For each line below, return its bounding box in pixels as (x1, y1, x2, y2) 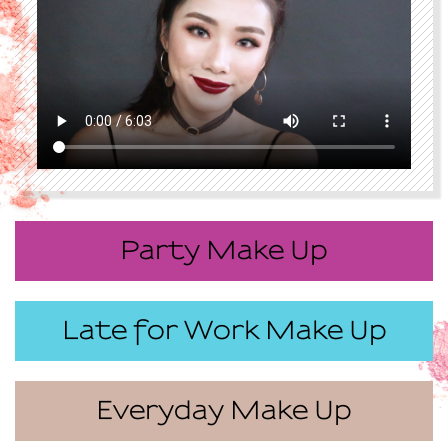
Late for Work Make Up (61, 317, 387, 345)
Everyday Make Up (96, 397, 352, 425)
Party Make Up (120, 237, 328, 265)
